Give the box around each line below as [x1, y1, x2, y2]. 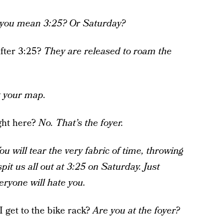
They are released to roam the [43, 45, 172, 58]
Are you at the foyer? [92, 204, 180, 218]
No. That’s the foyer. [38, 116, 123, 130]
